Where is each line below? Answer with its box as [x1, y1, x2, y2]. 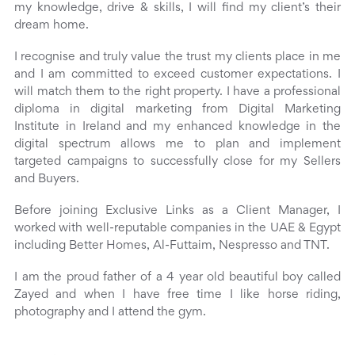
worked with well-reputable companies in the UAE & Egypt [14, 223, 341, 235]
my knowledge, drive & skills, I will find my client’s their [14, 2, 341, 14]
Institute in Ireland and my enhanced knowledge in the [14, 121, 341, 133]
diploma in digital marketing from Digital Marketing [14, 104, 341, 116]
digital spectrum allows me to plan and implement [14, 139, 341, 151]
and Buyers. [14, 174, 79, 185]
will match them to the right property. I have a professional [14, 86, 341, 98]
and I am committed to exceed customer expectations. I [14, 69, 341, 81]
